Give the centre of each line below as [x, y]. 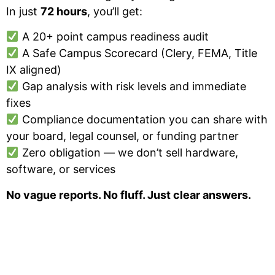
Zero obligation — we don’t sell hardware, [128, 153]
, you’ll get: [115, 12]
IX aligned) [34, 70]
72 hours [64, 12]
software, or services [61, 169]
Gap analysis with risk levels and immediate [132, 87]
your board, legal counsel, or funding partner [122, 136]
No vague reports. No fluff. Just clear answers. [129, 195]
